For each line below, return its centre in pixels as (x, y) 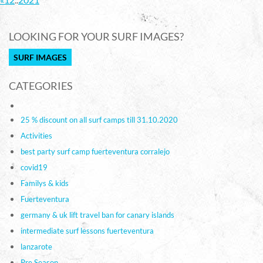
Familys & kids (45, 183)
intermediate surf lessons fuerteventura (87, 230)
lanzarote (36, 246)
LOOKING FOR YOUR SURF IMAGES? (96, 36)
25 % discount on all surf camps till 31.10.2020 (99, 119)
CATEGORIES (41, 85)
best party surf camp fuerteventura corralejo (95, 151)
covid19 (34, 167)
